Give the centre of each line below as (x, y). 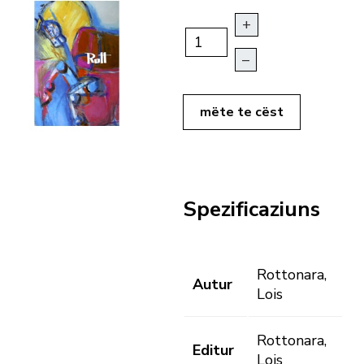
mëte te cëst (242, 113)
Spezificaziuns (251, 209)
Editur (213, 351)
